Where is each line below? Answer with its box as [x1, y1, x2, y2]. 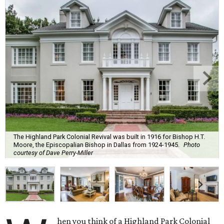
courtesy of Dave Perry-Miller [13, 148, 93, 156]
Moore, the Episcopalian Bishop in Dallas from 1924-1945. [13, 140, 179, 148]
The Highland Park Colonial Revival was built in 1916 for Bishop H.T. [13, 132, 205, 140]
